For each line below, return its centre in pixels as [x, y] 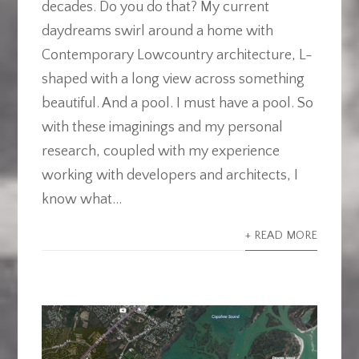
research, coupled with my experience [160, 151]
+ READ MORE [282, 235]
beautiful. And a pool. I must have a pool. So [177, 103]
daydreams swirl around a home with [157, 31]
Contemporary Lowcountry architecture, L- [177, 55]
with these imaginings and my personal [162, 127]
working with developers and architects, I [169, 175]
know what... [81, 199]
